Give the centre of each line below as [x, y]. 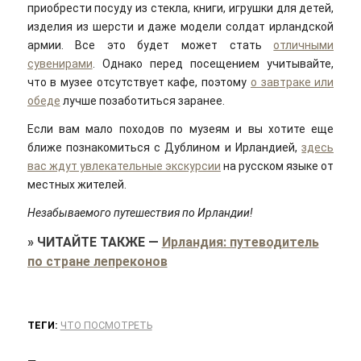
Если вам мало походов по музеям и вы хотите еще [180, 129]
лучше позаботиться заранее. [142, 100]
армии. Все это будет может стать [150, 45]
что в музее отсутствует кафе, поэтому [139, 82]
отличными [304, 45]
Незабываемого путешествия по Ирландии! [140, 212]
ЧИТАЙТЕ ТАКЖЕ [91, 243]
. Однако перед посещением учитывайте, [213, 63]
